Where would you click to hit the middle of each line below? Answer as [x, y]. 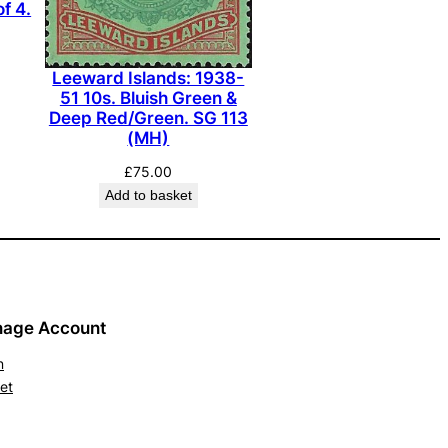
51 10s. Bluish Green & [148, 97]
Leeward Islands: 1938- [148, 77]
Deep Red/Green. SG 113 [148, 117]
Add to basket [148, 194]
